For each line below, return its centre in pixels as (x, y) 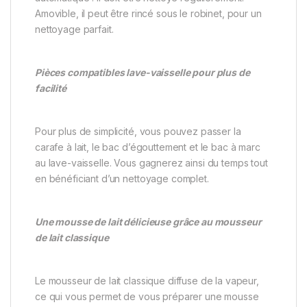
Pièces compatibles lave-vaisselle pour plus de (143, 73)
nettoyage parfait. (74, 29)
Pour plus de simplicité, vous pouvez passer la (138, 132)
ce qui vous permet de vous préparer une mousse (147, 297)
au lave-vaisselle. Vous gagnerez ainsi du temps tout (151, 163)
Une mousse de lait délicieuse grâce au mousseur (148, 222)
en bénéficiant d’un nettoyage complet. (122, 179)
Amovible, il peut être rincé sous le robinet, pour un (148, 14)
